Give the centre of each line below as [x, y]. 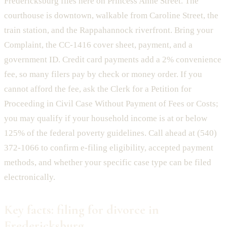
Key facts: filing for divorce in [82, 210]
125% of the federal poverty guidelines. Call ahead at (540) [110, 133]
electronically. [30, 177]
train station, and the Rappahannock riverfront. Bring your [109, 30]
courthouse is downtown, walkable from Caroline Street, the [111, 16]
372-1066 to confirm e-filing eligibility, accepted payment [109, 148]
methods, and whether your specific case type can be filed [108, 163]
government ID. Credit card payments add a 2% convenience [113, 60]
